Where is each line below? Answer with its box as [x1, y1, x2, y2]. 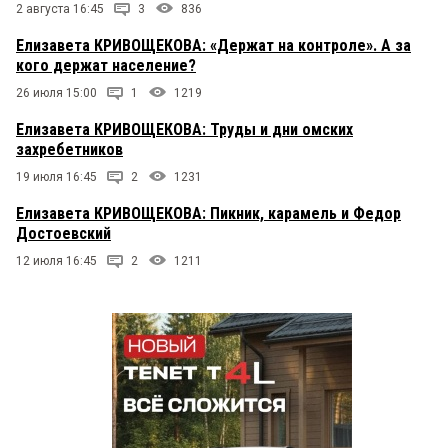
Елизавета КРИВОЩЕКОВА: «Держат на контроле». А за [16, 35, 411, 55]
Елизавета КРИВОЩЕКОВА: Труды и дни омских [16, 119, 353, 139]
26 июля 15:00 [16, 85, 97, 100]
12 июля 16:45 [16, 253, 97, 268]
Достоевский [16, 223, 111, 243]
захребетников [16, 139, 123, 159]
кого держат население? [16, 55, 196, 75]
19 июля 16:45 [16, 169, 97, 184]
